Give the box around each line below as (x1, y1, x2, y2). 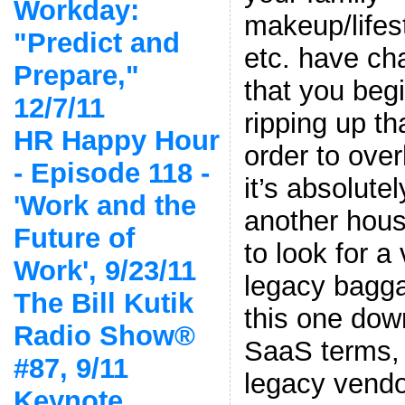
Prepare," (13, 59, 139, 91)
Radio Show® (13, 319, 195, 352)
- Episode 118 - (13, 156, 210, 189)
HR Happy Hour (13, 124, 220, 156)
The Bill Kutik (13, 287, 193, 319)
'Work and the (13, 189, 196, 221)
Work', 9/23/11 (13, 254, 196, 287)
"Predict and (13, 26, 180, 59)
